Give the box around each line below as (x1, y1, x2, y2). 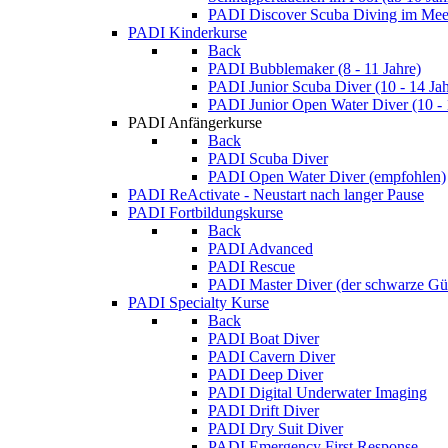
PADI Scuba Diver (208, 150, 328, 167)
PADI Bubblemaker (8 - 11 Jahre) (208, 60, 421, 77)
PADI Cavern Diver (208, 348, 335, 365)
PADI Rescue (208, 258, 295, 275)
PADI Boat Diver (208, 330, 319, 347)
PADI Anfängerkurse (128, 114, 262, 131)
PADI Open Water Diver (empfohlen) (208, 168, 446, 185)
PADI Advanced (208, 240, 313, 257)
